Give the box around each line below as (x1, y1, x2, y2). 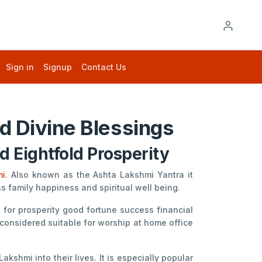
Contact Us (81, 62, 126, 73)
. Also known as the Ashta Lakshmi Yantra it (5, 170, 193, 180)
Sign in (6, 62, 34, 73)
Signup (43, 62, 72, 73)
